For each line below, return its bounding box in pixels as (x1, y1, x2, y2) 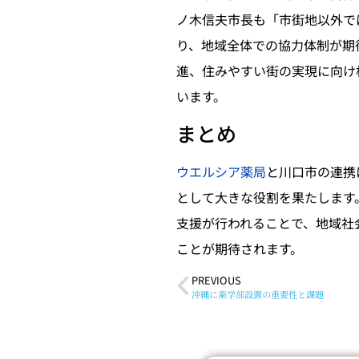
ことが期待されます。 (176, 238, 303, 258)
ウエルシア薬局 (176, 161, 266, 181)
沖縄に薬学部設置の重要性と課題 (192, 288, 324, 301)
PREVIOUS (192, 272, 241, 288)
